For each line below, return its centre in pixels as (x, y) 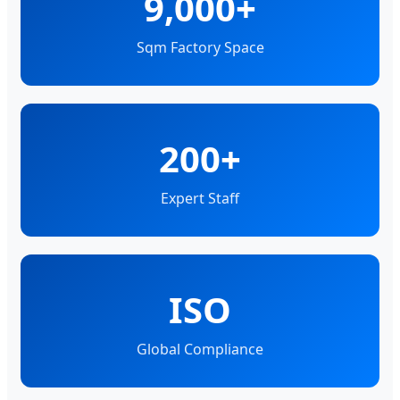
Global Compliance (200, 350)
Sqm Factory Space (200, 48)
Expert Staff (200, 199)
